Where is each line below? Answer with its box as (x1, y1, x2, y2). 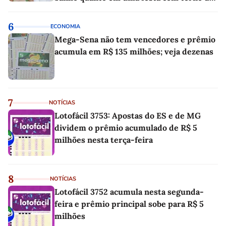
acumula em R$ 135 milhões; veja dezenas (54, 46, 213, 56)
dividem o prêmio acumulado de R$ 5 (54, 122, 197, 133)
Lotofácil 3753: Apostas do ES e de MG (54, 110, 201, 121)
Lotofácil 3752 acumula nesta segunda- (54, 186, 204, 197)
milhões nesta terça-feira (54, 134, 153, 145)
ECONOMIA (50, 22, 80, 30)
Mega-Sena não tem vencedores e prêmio (54, 34, 215, 44)
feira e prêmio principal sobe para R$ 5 (54, 198, 204, 209)
